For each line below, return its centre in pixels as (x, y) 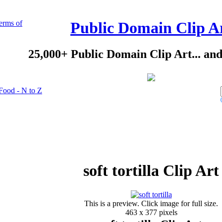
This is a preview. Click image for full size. (151, 204)
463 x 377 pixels (151, 213)
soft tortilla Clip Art (151, 170)
